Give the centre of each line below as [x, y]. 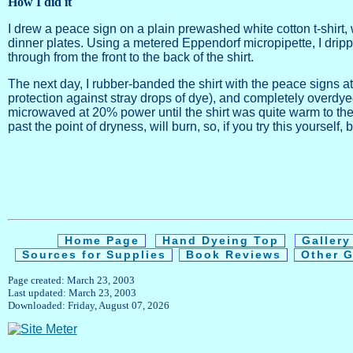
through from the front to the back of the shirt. [130, 58]
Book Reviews [234, 255]
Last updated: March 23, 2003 [72, 293]
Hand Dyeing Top [220, 241]
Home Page [102, 241]
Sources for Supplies [94, 255]
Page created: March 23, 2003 [71, 281]
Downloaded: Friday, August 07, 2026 [88, 306]
